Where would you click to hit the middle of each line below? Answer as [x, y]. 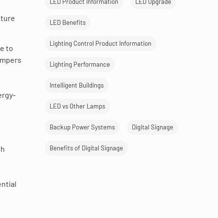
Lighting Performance [80, 64]
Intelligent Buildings [77, 85]
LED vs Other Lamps [77, 106]
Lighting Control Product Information [100, 44]
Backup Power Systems [82, 127]
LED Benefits [68, 23]
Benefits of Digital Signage [86, 148]
